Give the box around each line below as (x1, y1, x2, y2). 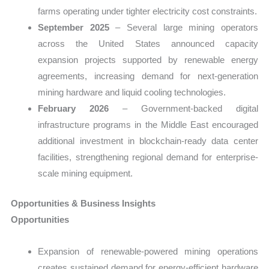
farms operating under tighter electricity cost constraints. (38, 6, 258, 17)
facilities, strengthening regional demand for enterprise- (38, 152, 258, 163)
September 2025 (38, 22, 109, 33)
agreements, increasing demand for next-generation (38, 71, 258, 82)
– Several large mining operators (109, 22, 258, 33)
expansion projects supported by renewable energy (38, 55, 258, 65)
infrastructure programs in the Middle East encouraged (38, 119, 258, 130)
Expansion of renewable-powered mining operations (38, 246, 258, 257)
